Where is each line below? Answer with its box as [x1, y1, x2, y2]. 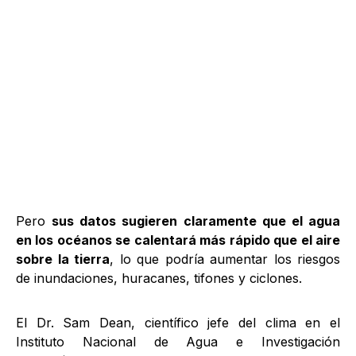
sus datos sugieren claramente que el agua [52, 213, 341, 229]
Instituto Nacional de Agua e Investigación [16, 334, 340, 350]
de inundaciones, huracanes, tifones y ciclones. [16, 270, 302, 286]
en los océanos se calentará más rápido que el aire [16, 232, 340, 248]
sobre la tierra [16, 251, 110, 267]
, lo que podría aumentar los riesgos [110, 251, 340, 267]
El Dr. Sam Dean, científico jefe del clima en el [16, 315, 340, 331]
